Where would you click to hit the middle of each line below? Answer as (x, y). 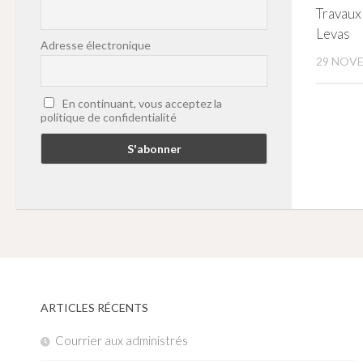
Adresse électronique (96, 45)
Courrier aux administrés (122, 340)
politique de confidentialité (109, 117)
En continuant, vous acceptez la (142, 104)
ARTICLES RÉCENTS (94, 307)
